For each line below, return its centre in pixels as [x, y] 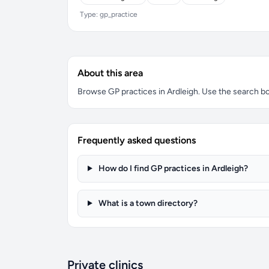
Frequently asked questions [137, 140]
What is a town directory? [147, 203]
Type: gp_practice [109, 14]
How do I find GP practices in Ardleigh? [172, 168]
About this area [110, 73]
